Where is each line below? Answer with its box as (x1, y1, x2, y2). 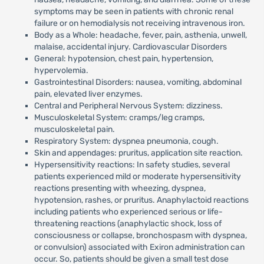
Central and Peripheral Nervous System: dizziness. (34, 101, 223, 111)
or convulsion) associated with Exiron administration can (34, 242, 245, 252)
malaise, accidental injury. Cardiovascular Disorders (34, 42, 227, 52)
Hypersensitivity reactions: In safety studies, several (34, 160, 230, 170)
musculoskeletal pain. (34, 124, 115, 134)
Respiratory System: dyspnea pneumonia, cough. (34, 136, 219, 146)
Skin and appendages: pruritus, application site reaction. (34, 148, 243, 158)
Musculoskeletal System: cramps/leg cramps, (34, 113, 204, 123)
